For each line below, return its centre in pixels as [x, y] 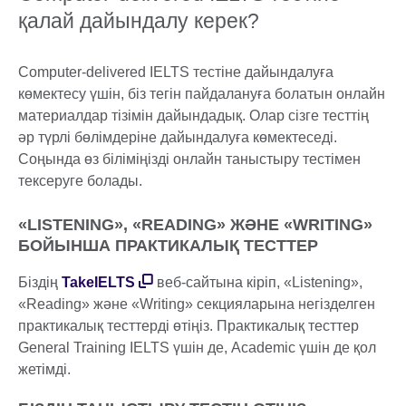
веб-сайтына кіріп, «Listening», [258, 283]
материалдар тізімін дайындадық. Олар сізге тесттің [193, 116]
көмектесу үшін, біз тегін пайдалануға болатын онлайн [202, 94]
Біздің [40, 283]
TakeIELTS [98, 283]
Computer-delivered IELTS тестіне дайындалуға [176, 72]
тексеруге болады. [80, 181]
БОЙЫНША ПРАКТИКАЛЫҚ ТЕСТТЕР [168, 246]
